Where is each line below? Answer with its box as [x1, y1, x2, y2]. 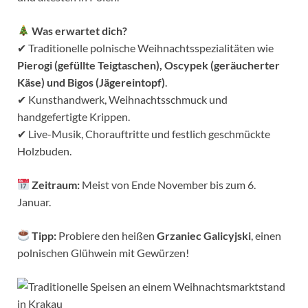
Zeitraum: [32, 177, 80, 191]
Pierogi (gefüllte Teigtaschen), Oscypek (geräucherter [17, 58, 280, 71]
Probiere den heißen [56, 228, 157, 242]
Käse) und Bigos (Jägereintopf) [17, 75, 165, 89]
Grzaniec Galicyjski [157, 228, 252, 242]
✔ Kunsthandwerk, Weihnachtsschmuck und [17, 92, 228, 106]
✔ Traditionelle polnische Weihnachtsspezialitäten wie [17, 41, 274, 54]
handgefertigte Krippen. [17, 109, 130, 123]
